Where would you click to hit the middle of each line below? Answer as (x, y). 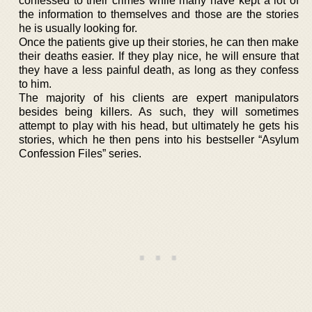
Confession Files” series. (80, 153)
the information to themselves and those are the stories (159, 14)
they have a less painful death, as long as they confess (159, 70)
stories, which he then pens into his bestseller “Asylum (159, 139)
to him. (35, 84)
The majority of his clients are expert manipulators (159, 97)
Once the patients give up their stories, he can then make (159, 42)
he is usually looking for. (78, 28)
